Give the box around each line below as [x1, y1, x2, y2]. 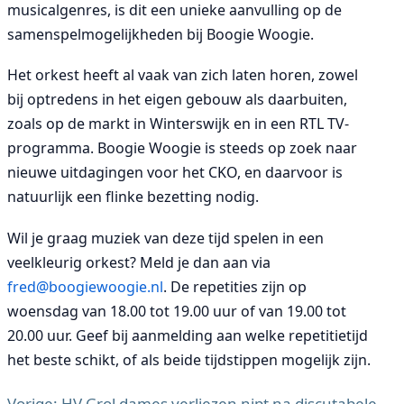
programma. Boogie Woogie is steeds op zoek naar [7, 138, 357, 159]
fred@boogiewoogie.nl [7, 276, 163, 297]
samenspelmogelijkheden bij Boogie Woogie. [7, 24, 314, 44]
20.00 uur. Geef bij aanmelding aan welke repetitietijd [7, 325, 368, 345]
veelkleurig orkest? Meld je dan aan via [7, 252, 271, 272]
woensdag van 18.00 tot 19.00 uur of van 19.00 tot [7, 300, 346, 321]
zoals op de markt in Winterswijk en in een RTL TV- [7, 114, 349, 134]
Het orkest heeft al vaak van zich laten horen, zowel [7, 65, 358, 86]
